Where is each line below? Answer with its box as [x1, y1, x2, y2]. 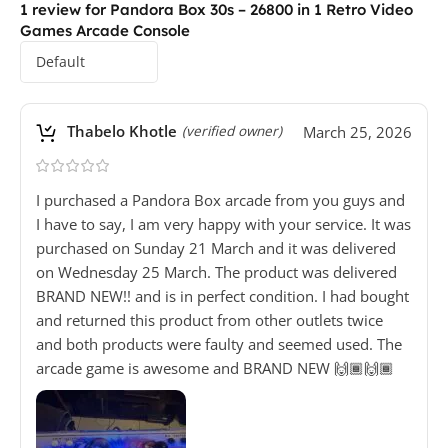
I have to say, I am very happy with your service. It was [36, 214, 411, 235]
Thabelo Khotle [63, 121, 177, 142]
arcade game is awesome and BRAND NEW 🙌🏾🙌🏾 [36, 358, 394, 379]
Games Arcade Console [20, 21, 190, 41]
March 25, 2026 [303, 121, 412, 142]
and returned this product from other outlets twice [36, 310, 383, 331]
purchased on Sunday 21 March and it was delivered [36, 238, 396, 259]
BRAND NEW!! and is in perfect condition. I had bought [36, 286, 409, 307]
